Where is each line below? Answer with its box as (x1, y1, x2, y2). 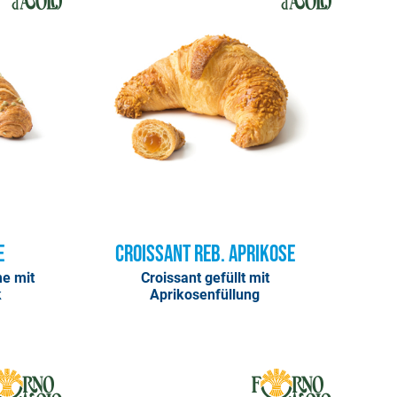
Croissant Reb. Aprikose (114, 241, 295, 269)
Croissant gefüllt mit (140, 269, 269, 287)
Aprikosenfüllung (150, 286, 261, 304)
